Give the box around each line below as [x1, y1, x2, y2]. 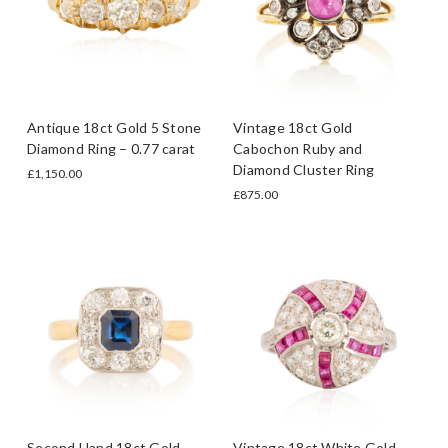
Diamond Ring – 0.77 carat [27, 139, 196, 157]
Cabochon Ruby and [233, 139, 363, 157]
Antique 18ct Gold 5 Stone [27, 118, 202, 136]
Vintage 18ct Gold [233, 118, 353, 136]
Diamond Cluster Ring [233, 160, 374, 178]
